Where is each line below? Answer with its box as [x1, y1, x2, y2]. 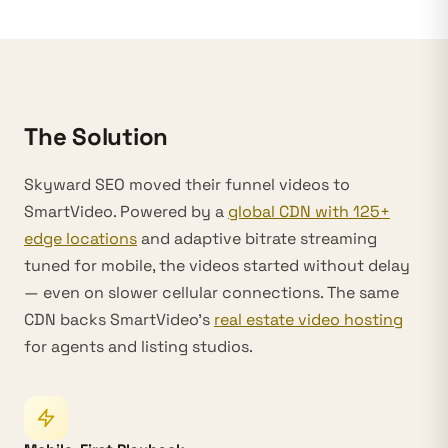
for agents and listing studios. [24, 336, 253, 357]
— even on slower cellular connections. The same [24, 282, 399, 303]
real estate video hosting [214, 309, 403, 330]
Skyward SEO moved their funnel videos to [24, 174, 350, 195]
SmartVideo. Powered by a [24, 201, 228, 222]
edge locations [24, 228, 137, 249]
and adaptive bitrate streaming [137, 228, 377, 249]
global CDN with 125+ [228, 201, 390, 222]
